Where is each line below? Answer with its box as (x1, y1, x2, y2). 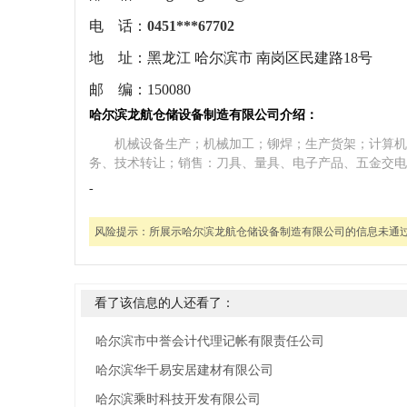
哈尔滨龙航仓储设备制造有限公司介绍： (89, 108, 318, 122)
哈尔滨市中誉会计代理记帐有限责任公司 (95, 334, 324, 348)
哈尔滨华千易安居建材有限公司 (95, 363, 273, 377)
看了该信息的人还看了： (94, 296, 234, 310)
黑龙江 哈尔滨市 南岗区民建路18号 (147, 50, 372, 65)
